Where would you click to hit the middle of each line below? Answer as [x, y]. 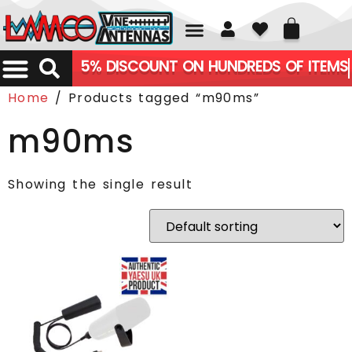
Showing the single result [100, 184]
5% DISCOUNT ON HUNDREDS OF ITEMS [214, 66]
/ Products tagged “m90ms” [154, 98]
